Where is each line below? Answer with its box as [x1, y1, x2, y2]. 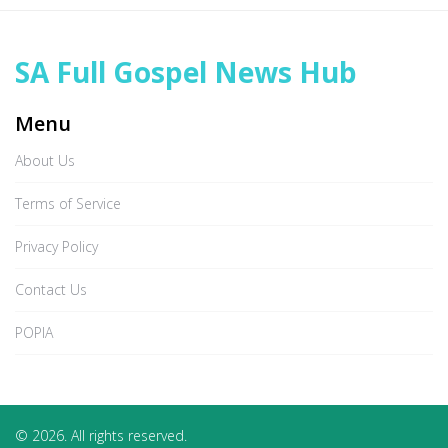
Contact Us [15, 280, 87, 299]
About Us [15, 151, 75, 170]
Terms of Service [15, 194, 121, 213]
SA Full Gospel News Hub [15, 53, 357, 91]
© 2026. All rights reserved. [15, 426, 187, 445]
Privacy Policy [15, 237, 98, 256]
